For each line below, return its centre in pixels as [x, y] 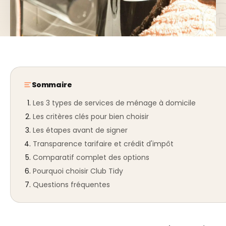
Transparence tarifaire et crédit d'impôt [103, 144]
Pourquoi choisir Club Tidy [78, 171]
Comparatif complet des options [91, 157]
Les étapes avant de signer [80, 130]
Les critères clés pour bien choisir [91, 116]
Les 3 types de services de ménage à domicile [114, 103]
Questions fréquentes [71, 184]
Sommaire [52, 84]
